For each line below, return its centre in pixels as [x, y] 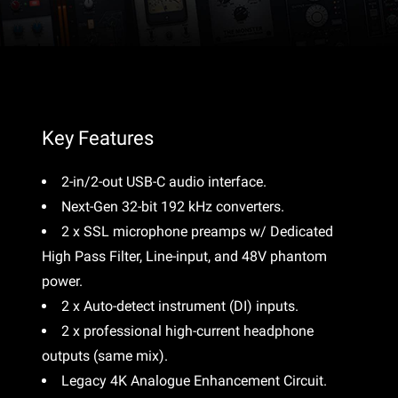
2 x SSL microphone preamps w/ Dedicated [198, 232]
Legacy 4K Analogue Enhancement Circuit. [195, 381]
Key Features [98, 139]
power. [63, 282]
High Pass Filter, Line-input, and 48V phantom [185, 257]
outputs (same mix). [105, 356]
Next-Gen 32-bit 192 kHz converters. [173, 207]
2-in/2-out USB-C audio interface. [164, 182]
